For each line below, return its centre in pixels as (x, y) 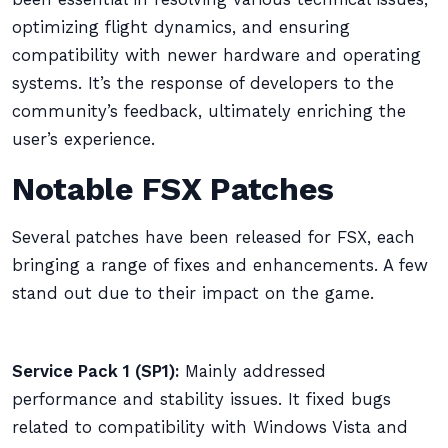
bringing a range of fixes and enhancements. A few (220, 265)
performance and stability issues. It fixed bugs (201, 399)
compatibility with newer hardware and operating (216, 55)
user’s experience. (83, 139)
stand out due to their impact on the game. (193, 293)
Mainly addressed (252, 371)
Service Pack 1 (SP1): (95, 371)
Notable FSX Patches (173, 189)
